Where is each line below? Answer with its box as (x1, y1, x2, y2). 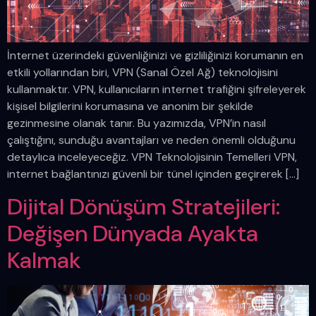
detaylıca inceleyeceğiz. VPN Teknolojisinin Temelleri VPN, (7, 150, 297, 165)
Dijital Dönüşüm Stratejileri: (7, 191, 280, 221)
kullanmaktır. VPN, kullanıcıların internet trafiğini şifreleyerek (7, 82, 306, 97)
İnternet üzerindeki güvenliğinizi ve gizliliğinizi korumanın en (7, 48, 303, 63)
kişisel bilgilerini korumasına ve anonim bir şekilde (7, 99, 253, 114)
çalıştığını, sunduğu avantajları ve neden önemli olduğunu (7, 133, 296, 148)
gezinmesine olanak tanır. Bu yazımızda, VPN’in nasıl (7, 116, 266, 131)
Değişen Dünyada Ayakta (7, 218, 258, 248)
